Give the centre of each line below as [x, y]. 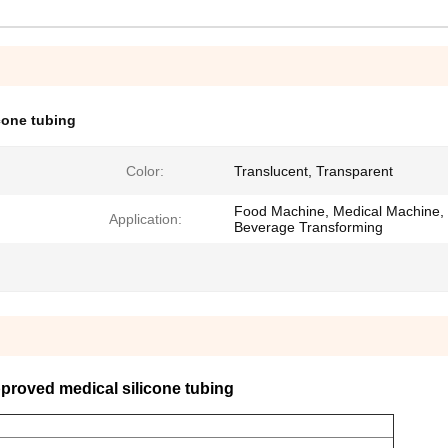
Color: [145, 171]
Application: [145, 219]
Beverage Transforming [308, 227]
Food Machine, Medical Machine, [339, 211]
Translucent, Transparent [313, 171]
